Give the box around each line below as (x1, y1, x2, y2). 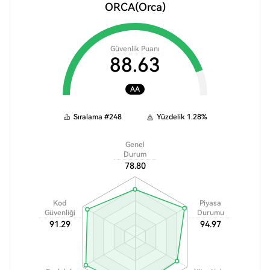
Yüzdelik (157, 113, 185, 121)
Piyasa (199, 199, 221, 207)
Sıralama (74, 113, 102, 121)
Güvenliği (44, 209, 75, 217)
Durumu (196, 209, 224, 217)
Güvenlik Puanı (110, 45, 160, 53)
